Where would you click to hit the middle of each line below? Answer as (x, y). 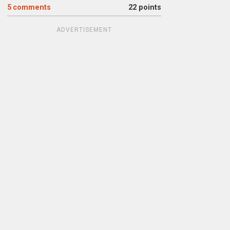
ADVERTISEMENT (84, 30)
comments (32, 7)
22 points (145, 7)
